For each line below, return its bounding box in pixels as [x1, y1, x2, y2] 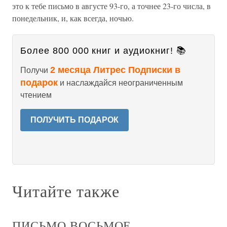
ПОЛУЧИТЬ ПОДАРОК [30, 116, 119, 124]
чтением [20, 91, 52, 99]
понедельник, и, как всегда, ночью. [12, 13, 134, 23]
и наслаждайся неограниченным [58, 79, 183, 87]
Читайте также [12, 180, 120, 202]
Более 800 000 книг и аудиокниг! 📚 [20, 46, 186, 56]
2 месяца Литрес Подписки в [50, 65, 180, 75]
